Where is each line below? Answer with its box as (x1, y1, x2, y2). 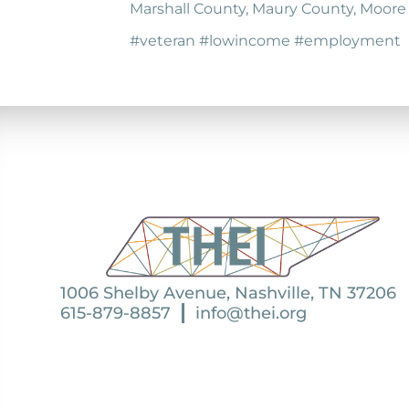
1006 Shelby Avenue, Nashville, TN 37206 (60, 283, 396, 304)
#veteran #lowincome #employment (130, 32, 401, 49)
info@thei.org (195, 303, 307, 324)
